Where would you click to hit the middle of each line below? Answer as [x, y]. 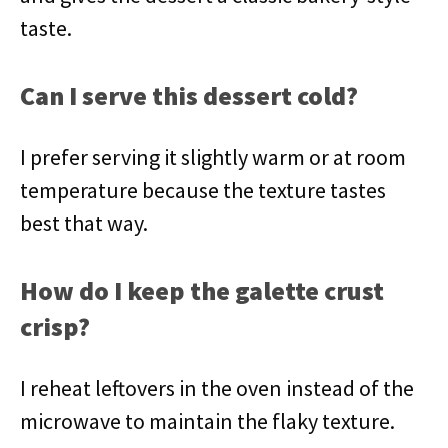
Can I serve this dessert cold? [189, 95]
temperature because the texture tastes [203, 190]
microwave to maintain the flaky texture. [207, 421]
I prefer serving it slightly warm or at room [213, 157]
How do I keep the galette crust [202, 290]
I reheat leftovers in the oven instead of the [217, 388]
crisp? [55, 326]
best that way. [84, 223]
